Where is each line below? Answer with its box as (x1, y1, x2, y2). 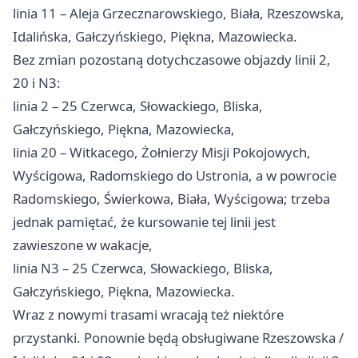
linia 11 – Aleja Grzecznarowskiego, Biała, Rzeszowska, (13, 3, 344, 22)
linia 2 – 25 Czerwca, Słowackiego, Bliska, (13, 96, 263, 115)
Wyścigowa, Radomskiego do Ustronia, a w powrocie (13, 165, 336, 185)
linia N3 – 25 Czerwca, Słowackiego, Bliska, (13, 258, 273, 277)
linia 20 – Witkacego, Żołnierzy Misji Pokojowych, (13, 142, 311, 161)
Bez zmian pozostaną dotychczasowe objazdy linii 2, (13, 50, 331, 69)
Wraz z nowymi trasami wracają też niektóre (13, 304, 284, 324)
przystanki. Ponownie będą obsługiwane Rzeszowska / (13, 328, 344, 347)
